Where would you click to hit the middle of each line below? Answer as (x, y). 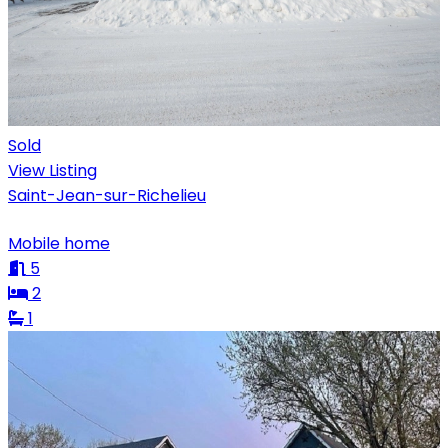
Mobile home (59, 243)
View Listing (52, 170)
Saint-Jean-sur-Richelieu (107, 195)
